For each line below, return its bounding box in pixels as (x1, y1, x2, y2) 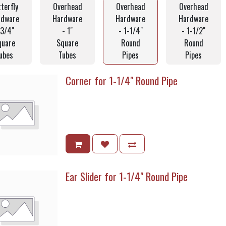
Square (56, 37, 78, 49)
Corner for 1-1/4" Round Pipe (66, 73, 178, 88)
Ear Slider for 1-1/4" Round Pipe (66, 168, 188, 184)
